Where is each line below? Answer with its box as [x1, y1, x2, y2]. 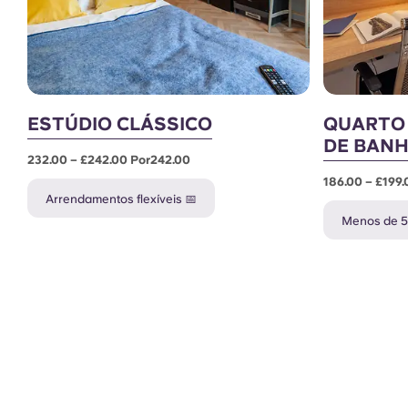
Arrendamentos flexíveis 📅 [46, 191, 197, 206]
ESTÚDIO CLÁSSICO [27, 112, 212, 135]
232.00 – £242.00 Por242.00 [27, 152, 190, 167]
